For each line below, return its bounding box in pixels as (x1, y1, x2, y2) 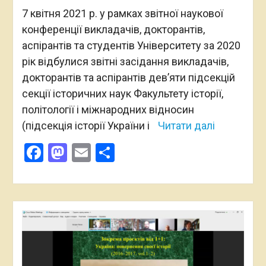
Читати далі (157, 119, 215, 132)
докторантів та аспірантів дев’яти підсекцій (21, 71, 235, 84)
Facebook (43, 141, 122, 164)
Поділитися (114, 141, 215, 164)
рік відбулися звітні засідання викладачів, (21, 55, 229, 68)
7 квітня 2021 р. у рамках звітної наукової (21, 7, 223, 20)
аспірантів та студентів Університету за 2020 (21, 39, 240, 52)
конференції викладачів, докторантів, (21, 23, 205, 36)
